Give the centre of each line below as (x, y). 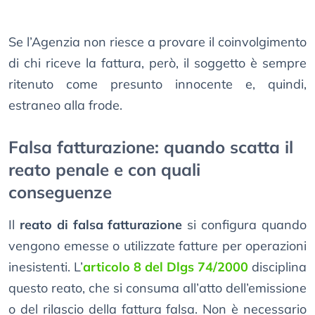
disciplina (277, 267)
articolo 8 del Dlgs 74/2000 (166, 267)
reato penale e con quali (104, 170)
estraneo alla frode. (65, 105)
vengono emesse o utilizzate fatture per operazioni (157, 246)
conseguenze (60, 192)
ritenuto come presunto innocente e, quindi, (157, 84)
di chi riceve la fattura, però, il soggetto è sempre (157, 63)
